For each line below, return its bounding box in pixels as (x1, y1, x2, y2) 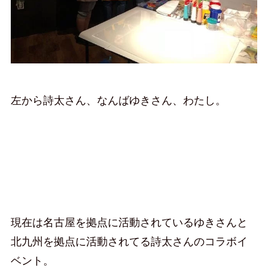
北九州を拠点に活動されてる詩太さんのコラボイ (10, 235, 248, 248)
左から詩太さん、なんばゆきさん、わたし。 (10, 95, 226, 107)
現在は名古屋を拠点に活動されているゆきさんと (10, 216, 248, 229)
